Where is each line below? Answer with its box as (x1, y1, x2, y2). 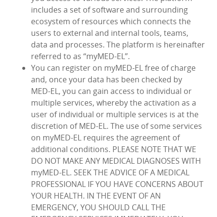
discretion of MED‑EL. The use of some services (31, 121, 202, 132)
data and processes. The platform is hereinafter (31, 39, 205, 50)
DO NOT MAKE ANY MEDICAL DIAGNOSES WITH (31, 155, 201, 167)
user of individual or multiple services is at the (31, 109, 199, 120)
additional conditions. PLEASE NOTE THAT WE (31, 144, 196, 155)
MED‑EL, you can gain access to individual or (31, 86, 192, 97)
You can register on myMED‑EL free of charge (31, 62, 196, 74)
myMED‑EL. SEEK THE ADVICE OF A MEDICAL (31, 167, 189, 178)
